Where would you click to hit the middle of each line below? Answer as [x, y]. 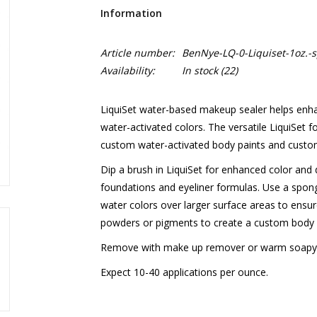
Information [131, 13]
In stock [200, 70]
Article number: [137, 53]
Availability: [127, 70]
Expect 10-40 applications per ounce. [184, 272]
